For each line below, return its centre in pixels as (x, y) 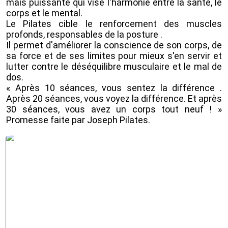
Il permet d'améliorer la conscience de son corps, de (114, 45)
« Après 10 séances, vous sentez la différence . (114, 88)
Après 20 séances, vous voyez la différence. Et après (114, 98)
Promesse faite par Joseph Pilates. (78, 120)
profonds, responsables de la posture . (85, 34)
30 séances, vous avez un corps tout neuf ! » (114, 109)
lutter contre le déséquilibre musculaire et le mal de (114, 66)
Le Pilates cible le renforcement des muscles (114, 23)
